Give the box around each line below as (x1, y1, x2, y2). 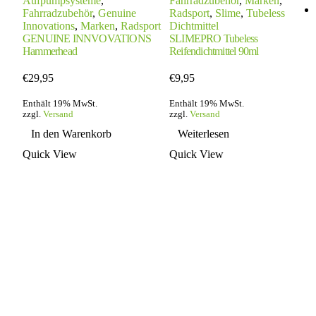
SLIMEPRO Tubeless (169, 32, 258, 44)
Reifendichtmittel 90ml (169, 44, 259, 57)
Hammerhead (23, 44, 77, 57)
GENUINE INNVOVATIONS (23, 32, 151, 44)
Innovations (23, 19, 75, 32)
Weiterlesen (178, 127, 229, 140)
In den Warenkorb (31, 127, 111, 140)
